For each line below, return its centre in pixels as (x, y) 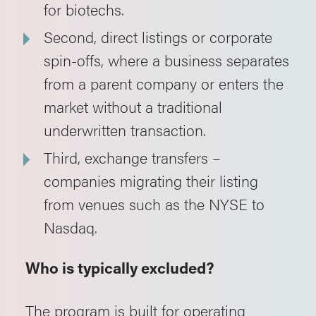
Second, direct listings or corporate (158, 36)
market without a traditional (133, 106)
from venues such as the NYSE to (154, 203)
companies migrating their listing (151, 180)
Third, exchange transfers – (132, 157)
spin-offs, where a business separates (166, 60)
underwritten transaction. (125, 129)
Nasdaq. (71, 227)
